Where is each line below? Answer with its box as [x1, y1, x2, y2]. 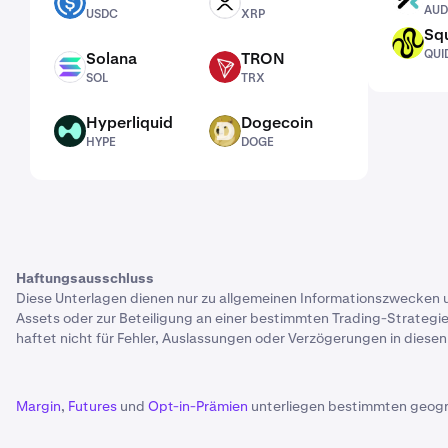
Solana [86, 48, 137, 69]
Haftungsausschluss [16, 269, 154, 287]
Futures [68, 397, 117, 415]
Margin [16, 397, 61, 415]
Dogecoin [241, 112, 313, 133]
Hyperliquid [86, 112, 173, 133]
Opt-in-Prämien [148, 397, 248, 415]
